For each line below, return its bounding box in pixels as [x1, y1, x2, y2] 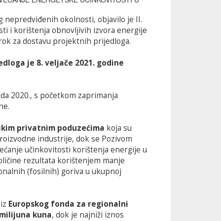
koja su [105, 123, 132, 133]
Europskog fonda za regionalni [8, 199, 128, 209]
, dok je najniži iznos [52, 210, 124, 220]
